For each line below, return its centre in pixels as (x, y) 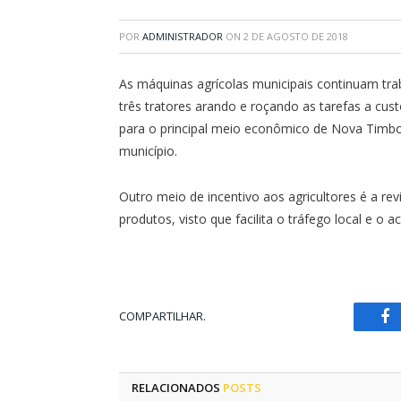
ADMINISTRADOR (183, 36)
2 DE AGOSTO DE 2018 (296, 36)
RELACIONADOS (177, 387)
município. (148, 151)
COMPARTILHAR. (162, 316)
